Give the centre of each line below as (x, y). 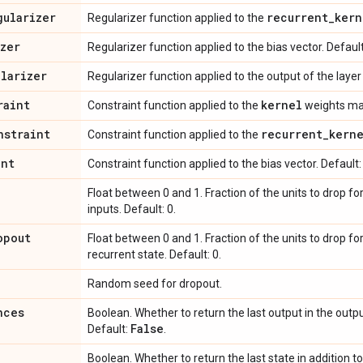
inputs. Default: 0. (132, 209)
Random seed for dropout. (155, 283)
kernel (282, 105)
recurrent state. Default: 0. (154, 254)
